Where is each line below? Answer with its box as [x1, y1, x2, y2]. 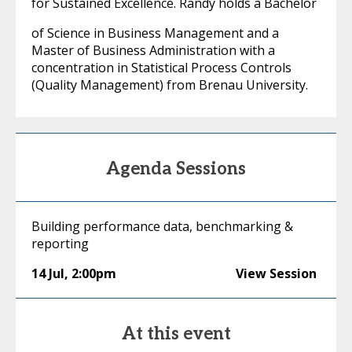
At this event [121, 324, 231, 344]
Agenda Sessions [106, 159, 246, 179]
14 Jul [31, 265, 64, 282]
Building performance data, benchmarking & [31, 218, 293, 235]
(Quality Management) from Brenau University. [31, 76, 308, 93]
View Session [236, 265, 317, 282]
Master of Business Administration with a [31, 42, 275, 59]
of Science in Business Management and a [31, 24, 279, 42]
